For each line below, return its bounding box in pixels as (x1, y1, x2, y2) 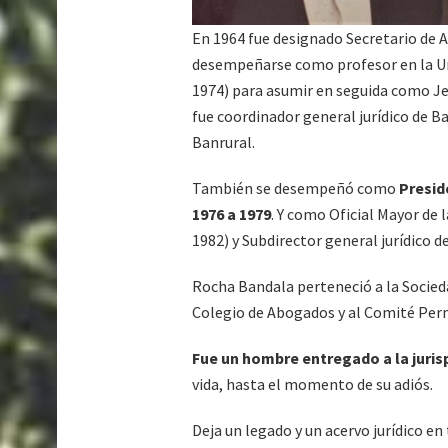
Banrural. (192, 132, 255, 153)
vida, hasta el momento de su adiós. (192, 374, 433, 395)
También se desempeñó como (192, 178, 399, 199)
